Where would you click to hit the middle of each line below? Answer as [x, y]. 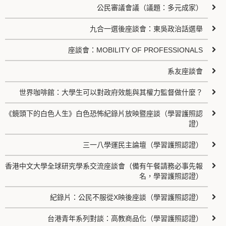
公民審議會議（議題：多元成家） [150, 8]
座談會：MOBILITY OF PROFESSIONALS [136, 50]
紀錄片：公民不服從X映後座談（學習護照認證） [127, 197]
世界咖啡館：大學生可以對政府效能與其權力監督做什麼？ [111, 92]
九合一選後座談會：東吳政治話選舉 [147, 29]
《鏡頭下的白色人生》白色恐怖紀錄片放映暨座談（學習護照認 [104, 114]
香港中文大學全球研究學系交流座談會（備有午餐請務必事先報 [104, 166]
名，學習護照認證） [171, 176]
